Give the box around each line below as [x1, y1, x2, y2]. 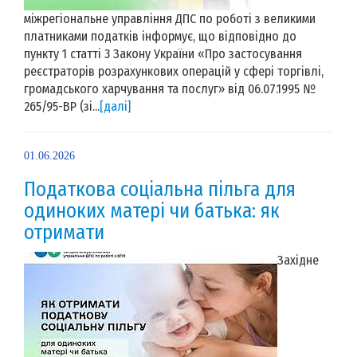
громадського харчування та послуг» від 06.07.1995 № [24, 80, 316, 96]
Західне [277, 252, 319, 268]
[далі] [100, 98, 131, 114]
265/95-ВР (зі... [24, 98, 100, 114]
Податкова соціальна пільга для [24, 177, 296, 202]
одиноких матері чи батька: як [24, 198, 280, 223]
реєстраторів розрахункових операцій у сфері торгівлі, [24, 63, 324, 79]
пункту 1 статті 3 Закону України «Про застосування [24, 45, 302, 61]
